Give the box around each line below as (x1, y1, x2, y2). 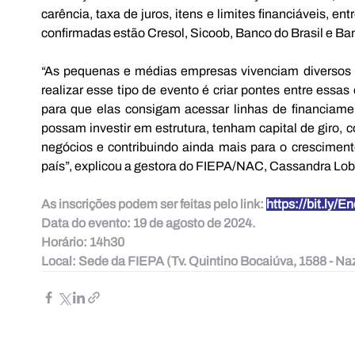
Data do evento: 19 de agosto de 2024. (40, 216, 255, 230)
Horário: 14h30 (40, 235, 124, 249)
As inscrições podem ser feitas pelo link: (40, 197, 266, 211)
